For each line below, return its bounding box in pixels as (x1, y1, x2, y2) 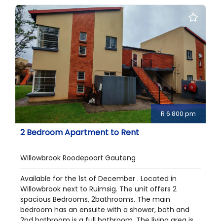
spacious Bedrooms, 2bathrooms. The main (20, 194, 170, 205)
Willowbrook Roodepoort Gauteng (20, 153, 136, 163)
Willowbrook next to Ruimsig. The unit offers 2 (20, 184, 177, 194)
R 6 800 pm (161, 109, 196, 119)
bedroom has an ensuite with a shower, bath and (20, 205, 189, 215)
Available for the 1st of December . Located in (20, 174, 177, 184)
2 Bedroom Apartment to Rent (20, 127, 139, 139)
